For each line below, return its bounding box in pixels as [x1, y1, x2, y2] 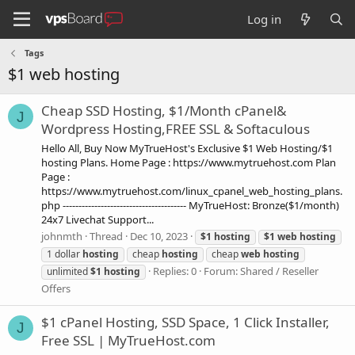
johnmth [41, 228, 82, 243]
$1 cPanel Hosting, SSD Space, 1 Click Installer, [41, 313, 330, 332]
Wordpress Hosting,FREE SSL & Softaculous [41, 120, 310, 139]
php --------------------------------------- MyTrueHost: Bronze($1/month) [41, 197, 339, 212]
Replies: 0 [153, 263, 197, 278]
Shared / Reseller [240, 263, 319, 278]
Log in [247, 11, 282, 27]
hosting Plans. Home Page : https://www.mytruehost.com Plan [41, 155, 336, 170]
